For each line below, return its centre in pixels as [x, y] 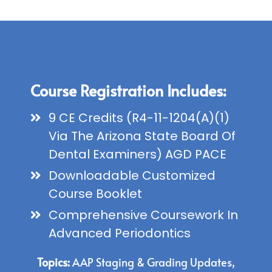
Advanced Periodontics [120, 233]
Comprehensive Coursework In [143, 215]
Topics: [53, 262]
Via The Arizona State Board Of [142, 136]
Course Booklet [95, 194]
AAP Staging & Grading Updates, [152, 262]
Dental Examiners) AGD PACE [138, 155]
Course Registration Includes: [128, 90]
